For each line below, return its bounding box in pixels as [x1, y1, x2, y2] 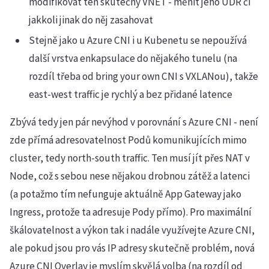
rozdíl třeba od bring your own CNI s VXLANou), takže [29, 70, 258, 83]
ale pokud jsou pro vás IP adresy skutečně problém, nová [10, 241, 255, 255]
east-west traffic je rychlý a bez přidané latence [29, 88, 232, 101]
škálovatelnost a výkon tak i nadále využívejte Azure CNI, [10, 223, 255, 237]
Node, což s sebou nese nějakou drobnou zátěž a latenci [10, 169, 250, 183]
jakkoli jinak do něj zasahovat [29, 13, 153, 26]
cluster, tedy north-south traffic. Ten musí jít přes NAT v [10, 151, 250, 165]
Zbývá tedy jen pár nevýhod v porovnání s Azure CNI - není [10, 115, 258, 128]
